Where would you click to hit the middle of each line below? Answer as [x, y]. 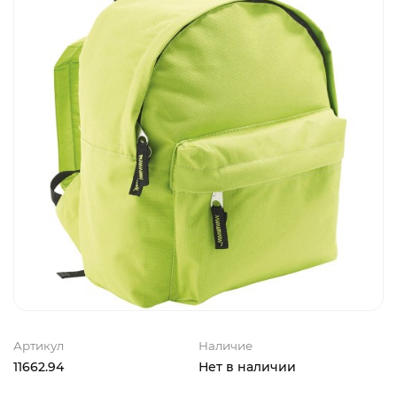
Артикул [39, 346]
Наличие [226, 346]
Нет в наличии [247, 367]
